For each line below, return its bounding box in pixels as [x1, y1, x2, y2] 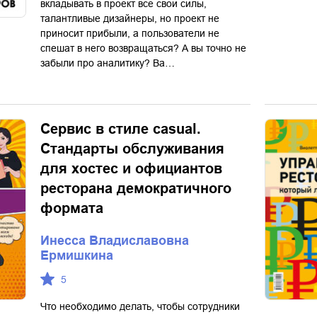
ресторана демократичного [40, 180, 231, 196]
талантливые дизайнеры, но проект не [40, 13, 219, 24]
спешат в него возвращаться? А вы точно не [40, 42, 246, 54]
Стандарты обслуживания [40, 141, 224, 156]
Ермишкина [40, 248, 113, 263]
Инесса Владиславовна [40, 234, 189, 248]
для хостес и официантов [40, 161, 222, 176]
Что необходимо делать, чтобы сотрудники [40, 301, 240, 312]
